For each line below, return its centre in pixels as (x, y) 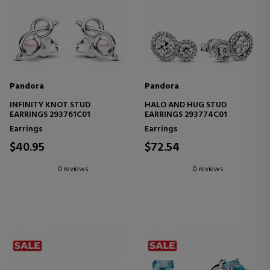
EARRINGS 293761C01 (50, 115)
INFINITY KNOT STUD (50, 105)
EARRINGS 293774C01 (186, 115)
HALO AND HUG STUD (186, 105)
